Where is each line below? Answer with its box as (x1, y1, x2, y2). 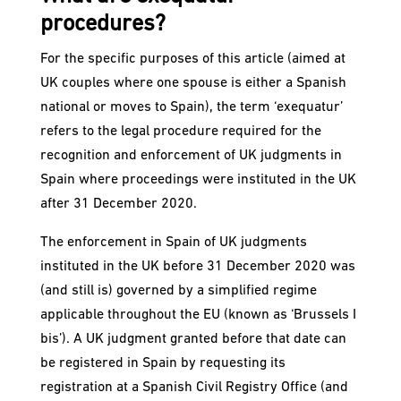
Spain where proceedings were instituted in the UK (39, 173, 356, 188)
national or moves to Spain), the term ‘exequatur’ (39, 100, 343, 115)
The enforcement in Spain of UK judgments (39, 235, 307, 251)
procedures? (39, 13, 166, 38)
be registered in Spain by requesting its (39, 356, 286, 371)
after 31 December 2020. (39, 197, 197, 212)
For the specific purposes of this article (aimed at (39, 52, 346, 67)
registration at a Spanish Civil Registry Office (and (39, 380, 348, 396)
